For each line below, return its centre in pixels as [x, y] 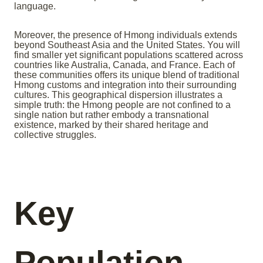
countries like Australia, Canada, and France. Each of [124, 65]
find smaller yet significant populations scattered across [129, 55]
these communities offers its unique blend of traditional [127, 75]
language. [35, 6]
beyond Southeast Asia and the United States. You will [127, 45]
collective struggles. [55, 135]
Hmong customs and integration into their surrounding [125, 85]
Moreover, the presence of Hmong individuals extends [126, 35]
